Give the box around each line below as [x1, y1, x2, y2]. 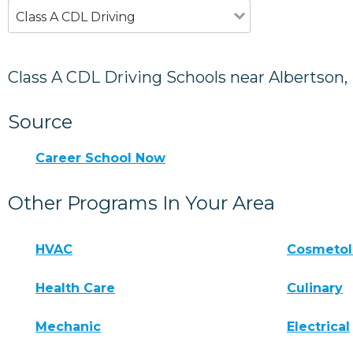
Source [8, 110, 72, 133]
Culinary [287, 280, 344, 295]
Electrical [287, 318, 351, 334]
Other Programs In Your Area [8, 191, 275, 214]
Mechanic [35, 318, 101, 334]
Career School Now [35, 150, 165, 165]
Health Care [35, 280, 115, 295]
